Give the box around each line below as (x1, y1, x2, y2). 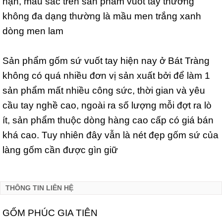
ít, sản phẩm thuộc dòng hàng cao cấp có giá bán (2, 114, 214, 125)
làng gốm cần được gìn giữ (2, 144, 118, 155)
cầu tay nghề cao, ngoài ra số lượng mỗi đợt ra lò (2, 99, 212, 111)
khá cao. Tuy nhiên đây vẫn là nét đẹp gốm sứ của (2, 129, 219, 140)
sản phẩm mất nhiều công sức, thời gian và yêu (2, 84, 205, 96)
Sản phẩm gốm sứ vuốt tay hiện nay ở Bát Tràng (2, 55, 210, 66)
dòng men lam (2, 25, 63, 36)
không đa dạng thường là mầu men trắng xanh (2, 10, 201, 21)
